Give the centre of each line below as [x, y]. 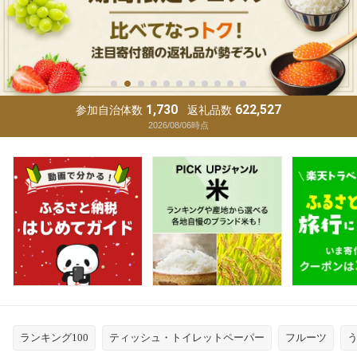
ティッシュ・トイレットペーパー [187, 337]
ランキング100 [54, 337]
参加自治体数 [109, 110]
